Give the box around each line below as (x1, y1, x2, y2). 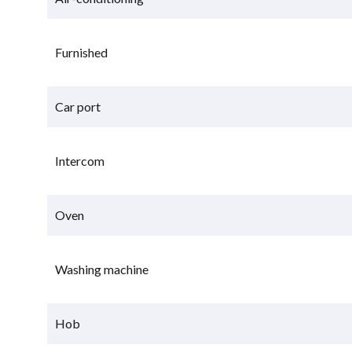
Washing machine (55, 261, 149, 277)
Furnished (55, 45, 108, 60)
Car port (55, 99, 101, 115)
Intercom (55, 153, 105, 169)
